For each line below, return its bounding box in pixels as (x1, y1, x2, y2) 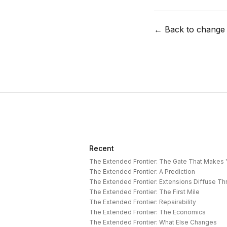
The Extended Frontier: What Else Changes (89, 218, 217, 226)
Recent (89, 144, 114, 153)
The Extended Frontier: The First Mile (89, 188, 200, 196)
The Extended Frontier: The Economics (89, 208, 206, 216)
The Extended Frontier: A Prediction (89, 168, 195, 175)
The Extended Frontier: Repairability (89, 198, 196, 206)
